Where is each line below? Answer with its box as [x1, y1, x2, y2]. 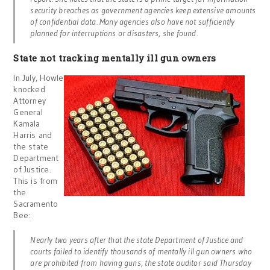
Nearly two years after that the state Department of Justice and [30, 234, 243, 245]
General [13, 107, 43, 118]
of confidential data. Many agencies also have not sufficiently [30, 16, 235, 27]
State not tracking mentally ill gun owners [13, 52, 216, 64]
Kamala [13, 118, 40, 129]
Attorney [13, 95, 46, 106]
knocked [13, 84, 45, 95]
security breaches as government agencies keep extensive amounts [30, 5, 256, 16]
